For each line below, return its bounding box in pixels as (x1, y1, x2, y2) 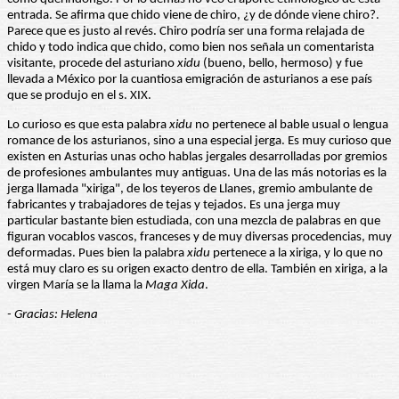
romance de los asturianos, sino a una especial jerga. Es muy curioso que (7, 134, 391, 149)
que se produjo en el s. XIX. (7, 89, 151, 103)
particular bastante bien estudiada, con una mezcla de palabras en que (7, 215, 380, 229)
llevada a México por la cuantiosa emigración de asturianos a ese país (7, 73, 372, 87)
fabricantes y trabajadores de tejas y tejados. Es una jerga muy (7, 199, 340, 213)
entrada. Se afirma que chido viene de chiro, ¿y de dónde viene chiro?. (7, 9, 379, 23)
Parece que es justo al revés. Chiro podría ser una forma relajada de (7, 25, 364, 39)
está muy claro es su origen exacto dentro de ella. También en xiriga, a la (7, 263, 387, 277)
